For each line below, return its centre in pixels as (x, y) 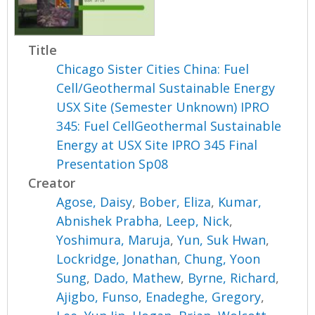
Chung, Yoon (223, 259)
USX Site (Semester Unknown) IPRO (163, 107)
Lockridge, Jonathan (117, 259)
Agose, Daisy (95, 202)
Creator (52, 183)
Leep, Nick (198, 221)
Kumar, (240, 202)
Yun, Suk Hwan (222, 240)
